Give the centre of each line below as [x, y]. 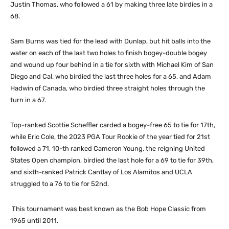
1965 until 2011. [34, 220]
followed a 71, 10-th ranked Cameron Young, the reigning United [108, 148]
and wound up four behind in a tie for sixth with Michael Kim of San [112, 64]
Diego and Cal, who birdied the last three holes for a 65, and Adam [111, 76]
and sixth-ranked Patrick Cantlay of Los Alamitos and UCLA [101, 172]
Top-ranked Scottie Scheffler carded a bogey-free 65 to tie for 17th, [113, 125]
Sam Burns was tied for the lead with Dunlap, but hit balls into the [110, 41]
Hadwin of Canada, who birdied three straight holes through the [108, 88]
